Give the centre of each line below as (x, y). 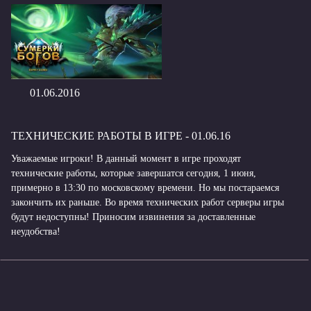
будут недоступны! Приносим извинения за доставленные (133, 217)
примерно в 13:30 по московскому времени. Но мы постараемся (145, 188)
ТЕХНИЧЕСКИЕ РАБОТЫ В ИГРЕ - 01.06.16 (121, 136)
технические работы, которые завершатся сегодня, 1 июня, (134, 173)
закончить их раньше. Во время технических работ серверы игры (148, 202)
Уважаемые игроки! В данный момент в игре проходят (126, 159)
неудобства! (36, 232)
